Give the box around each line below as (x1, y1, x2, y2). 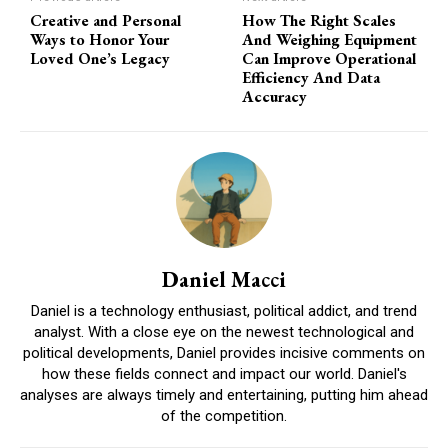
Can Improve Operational (242, 48, 417, 70)
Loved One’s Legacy (30, 48, 170, 70)
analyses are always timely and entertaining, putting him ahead (20, 386, 428, 405)
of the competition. (161, 407, 287, 426)
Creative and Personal (30, 10, 181, 32)
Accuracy (242, 86, 308, 108)
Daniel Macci (162, 265, 286, 295)
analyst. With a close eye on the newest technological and (34, 323, 414, 342)
